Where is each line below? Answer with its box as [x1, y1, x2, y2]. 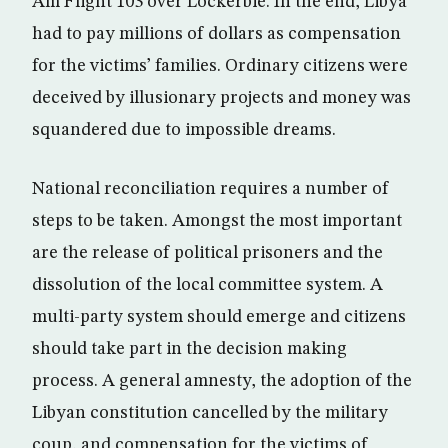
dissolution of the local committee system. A [32, 276, 383, 294]
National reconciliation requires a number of [32, 180, 389, 198]
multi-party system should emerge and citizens [32, 308, 406, 326]
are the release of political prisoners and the [32, 244, 383, 262]
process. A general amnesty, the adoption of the [32, 372, 412, 390]
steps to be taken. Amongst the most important [32, 212, 402, 230]
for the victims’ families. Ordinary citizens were [32, 57, 408, 75]
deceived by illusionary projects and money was [32, 89, 411, 107]
